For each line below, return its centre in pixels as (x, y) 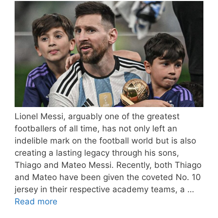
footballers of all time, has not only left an (96, 128)
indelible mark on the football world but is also (105, 140)
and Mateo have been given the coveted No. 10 (108, 177)
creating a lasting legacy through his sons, (97, 153)
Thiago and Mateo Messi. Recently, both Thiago (108, 165)
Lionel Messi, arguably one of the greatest (97, 116)
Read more (36, 201)
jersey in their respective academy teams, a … (104, 189)
